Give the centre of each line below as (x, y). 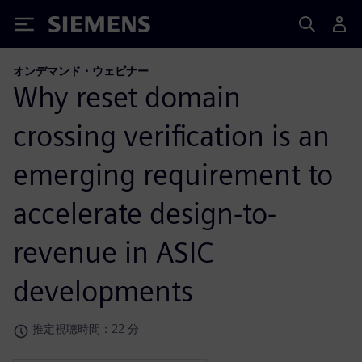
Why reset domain (127, 97)
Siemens (75, 27)
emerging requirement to (173, 174)
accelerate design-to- (145, 213)
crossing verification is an (171, 135)
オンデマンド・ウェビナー (81, 71)
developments (103, 290)
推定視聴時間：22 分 (86, 328)
